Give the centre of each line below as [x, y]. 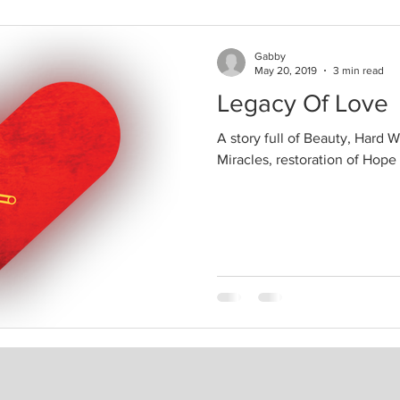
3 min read [358, 71]
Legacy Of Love [303, 103]
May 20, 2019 [286, 71]
